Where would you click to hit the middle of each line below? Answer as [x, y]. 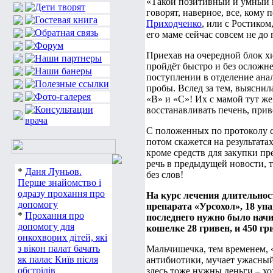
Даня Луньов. [53, 172]
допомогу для [46, 226]
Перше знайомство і [59, 183]
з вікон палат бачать [59, 248]
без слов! [165, 175]
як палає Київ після [58, 259]
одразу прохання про [61, 193]
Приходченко [174, 23]
